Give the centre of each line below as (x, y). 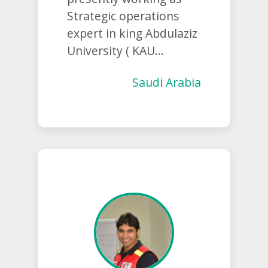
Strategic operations (123, 16)
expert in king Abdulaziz (132, 33)
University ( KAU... (115, 51)
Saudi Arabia (167, 83)
